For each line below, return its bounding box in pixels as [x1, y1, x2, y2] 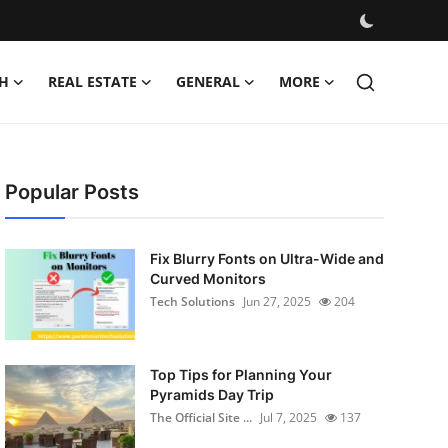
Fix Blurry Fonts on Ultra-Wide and [149, 250, 384, 267]
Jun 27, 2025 [242, 293, 311, 310]
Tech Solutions [149, 293, 235, 310]
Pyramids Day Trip [149, 386, 274, 403]
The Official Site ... [149, 409, 252, 426]
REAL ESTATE [48, 72, 137, 91]
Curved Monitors [149, 270, 266, 287]
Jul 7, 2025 [259, 409, 317, 426]
